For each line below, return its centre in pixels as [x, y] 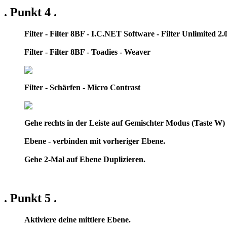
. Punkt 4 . [30, 12]
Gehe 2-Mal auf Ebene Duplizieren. [85, 159]
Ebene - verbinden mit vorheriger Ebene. [95, 141]
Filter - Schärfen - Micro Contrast [82, 87]
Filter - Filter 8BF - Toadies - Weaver [87, 52]
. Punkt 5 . [30, 198]
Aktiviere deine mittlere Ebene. [78, 219]
